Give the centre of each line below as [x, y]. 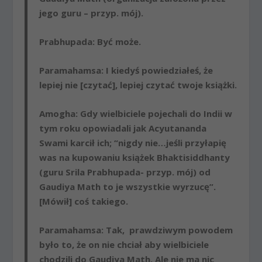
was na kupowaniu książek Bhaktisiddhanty [135, 157]
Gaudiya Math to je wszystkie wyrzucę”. [128, 186]
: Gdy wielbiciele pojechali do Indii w [154, 113]
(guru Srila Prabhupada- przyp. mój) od [125, 172]
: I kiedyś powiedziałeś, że [157, 70]
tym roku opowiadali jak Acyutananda [123, 128]
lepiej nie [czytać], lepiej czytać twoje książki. [138, 85]
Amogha [58, 113]
